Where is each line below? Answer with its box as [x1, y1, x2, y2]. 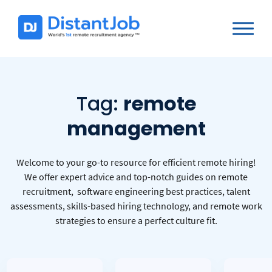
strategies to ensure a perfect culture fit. [55, 214, 217, 226]
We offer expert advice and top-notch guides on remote [24, 171, 248, 183]
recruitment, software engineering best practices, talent [22, 185, 250, 197]
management [66, 115, 206, 142]
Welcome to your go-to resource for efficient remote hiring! [16, 156, 256, 168]
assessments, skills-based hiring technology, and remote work [10, 200, 262, 212]
